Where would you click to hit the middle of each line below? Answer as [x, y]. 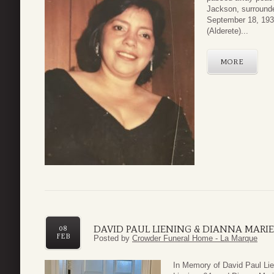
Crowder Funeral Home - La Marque [195, 238]
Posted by [113, 238]
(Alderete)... [228, 31]
